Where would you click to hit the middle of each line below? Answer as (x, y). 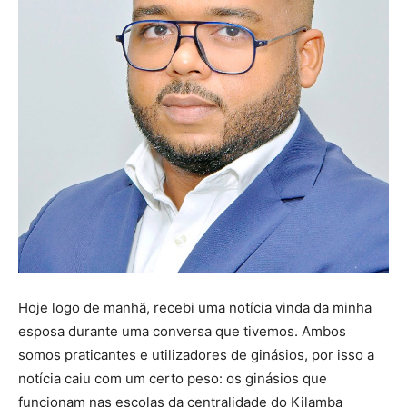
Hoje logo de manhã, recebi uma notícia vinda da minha (195, 308)
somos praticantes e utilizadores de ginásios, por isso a (196, 355)
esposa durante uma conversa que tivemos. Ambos (182, 331)
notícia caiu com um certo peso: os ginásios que (173, 378)
